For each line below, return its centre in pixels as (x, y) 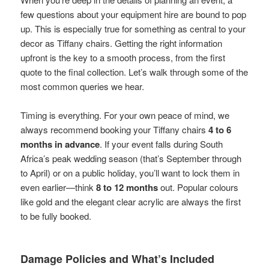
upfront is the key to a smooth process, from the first (123, 57)
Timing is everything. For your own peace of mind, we (125, 115)
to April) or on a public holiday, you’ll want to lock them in (130, 172)
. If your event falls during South (162, 144)
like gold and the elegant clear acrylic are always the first (131, 201)
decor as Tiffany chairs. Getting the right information (122, 43)
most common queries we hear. (83, 86)
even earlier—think (59, 187)
